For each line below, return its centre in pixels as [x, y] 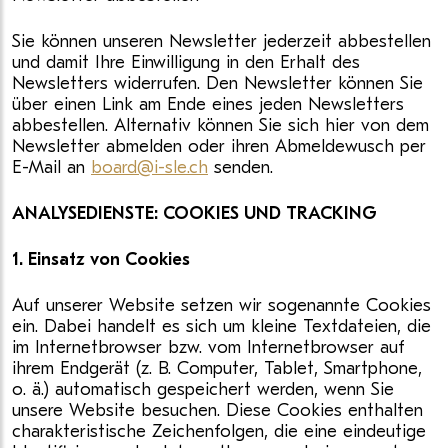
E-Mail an [51, 167]
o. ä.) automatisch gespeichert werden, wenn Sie [203, 389]
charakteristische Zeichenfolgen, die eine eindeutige [219, 431]
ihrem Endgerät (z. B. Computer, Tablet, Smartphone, [217, 368]
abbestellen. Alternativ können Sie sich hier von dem [220, 125]
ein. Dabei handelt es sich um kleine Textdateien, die [221, 326]
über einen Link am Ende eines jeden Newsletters [208, 104]
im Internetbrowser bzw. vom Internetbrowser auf [208, 347]
